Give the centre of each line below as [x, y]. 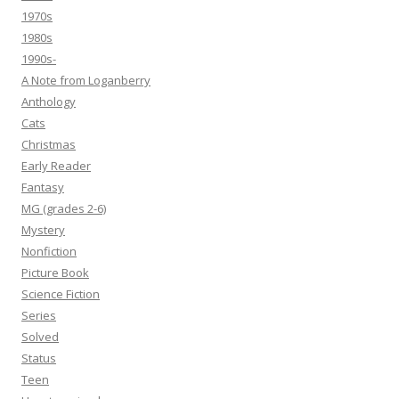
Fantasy [43, 187]
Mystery [43, 230]
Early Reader [56, 166]
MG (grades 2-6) [64, 209]
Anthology [49, 102]
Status [39, 358]
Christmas [49, 145]
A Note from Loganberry [86, 81]
